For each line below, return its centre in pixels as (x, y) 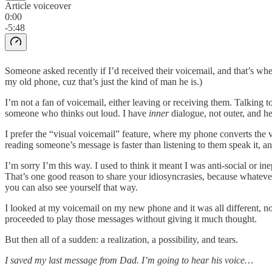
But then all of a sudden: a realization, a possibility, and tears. (121, 239)
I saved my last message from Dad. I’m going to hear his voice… (129, 260)
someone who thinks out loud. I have (77, 113)
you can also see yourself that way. (71, 187)
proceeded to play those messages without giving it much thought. (131, 219)
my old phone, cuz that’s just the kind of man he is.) (104, 81)
